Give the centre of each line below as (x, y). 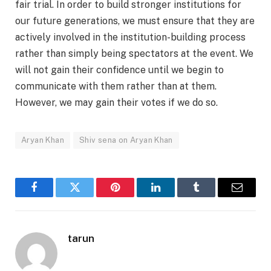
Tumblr (211, 196)
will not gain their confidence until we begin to (119, 70)
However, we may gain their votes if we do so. (116, 103)
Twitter (90, 196)
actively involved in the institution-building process (130, 38)
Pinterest (133, 196)
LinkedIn (175, 196)
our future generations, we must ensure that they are (135, 21)
